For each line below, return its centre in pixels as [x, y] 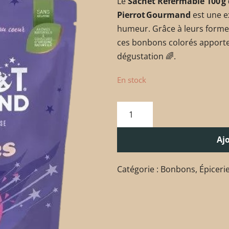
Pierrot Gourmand [154, 15]
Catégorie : [139, 169]
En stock [132, 80]
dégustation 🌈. [146, 56]
